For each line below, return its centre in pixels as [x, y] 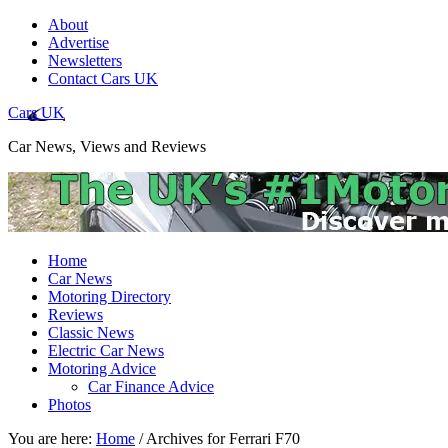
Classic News [91, 332]
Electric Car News [106, 350]
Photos [69, 404]
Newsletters [85, 60]
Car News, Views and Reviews [107, 146]
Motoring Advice [102, 368]
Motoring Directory [109, 296]
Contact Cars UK [103, 78]
